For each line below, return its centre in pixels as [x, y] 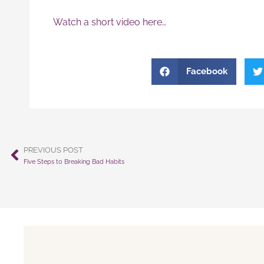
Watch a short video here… [110, 22]
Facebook [207, 72]
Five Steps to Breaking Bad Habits [74, 161]
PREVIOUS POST [53, 150]
